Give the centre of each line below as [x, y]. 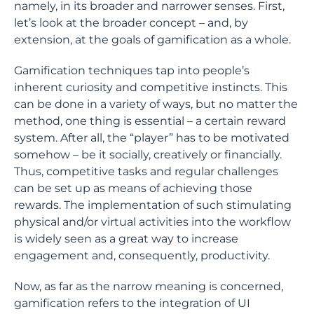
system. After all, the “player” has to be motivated [152, 138]
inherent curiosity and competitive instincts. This [151, 87]
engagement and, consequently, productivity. [142, 255]
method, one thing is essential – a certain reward [150, 121]
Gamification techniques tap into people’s [132, 70]
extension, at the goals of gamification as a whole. [154, 40]
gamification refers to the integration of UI [132, 303]
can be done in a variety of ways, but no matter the [156, 104]
